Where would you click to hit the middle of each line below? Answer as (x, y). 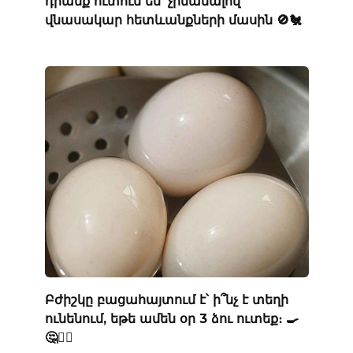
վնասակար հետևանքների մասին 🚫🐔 (173, 20)
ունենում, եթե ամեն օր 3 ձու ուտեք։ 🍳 (171, 318)
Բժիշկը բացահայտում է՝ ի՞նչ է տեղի (166, 299)
